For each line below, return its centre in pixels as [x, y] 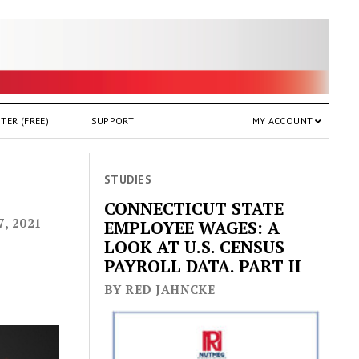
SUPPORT [113, 120]
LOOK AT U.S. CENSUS [195, 247]
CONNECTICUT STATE [194, 209]
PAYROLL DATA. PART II [203, 266]
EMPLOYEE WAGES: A [192, 228]
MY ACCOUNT [282, 120]
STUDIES [128, 179]
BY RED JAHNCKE [160, 290]
